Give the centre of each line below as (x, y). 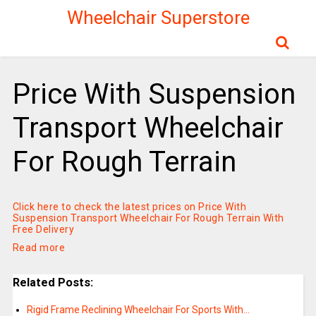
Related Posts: (53, 282)
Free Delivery (43, 229)
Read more (39, 248)
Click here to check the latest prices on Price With (129, 207)
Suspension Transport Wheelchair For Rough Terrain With (148, 218)
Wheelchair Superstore (158, 18)
